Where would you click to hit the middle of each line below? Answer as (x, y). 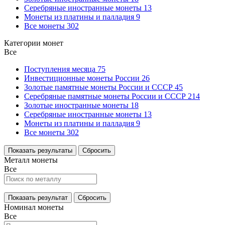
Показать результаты (40, 150)
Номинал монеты (34, 207)
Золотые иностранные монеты (77, 105)
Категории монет (34, 43)
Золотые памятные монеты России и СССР (99, 87)
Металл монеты (31, 160)
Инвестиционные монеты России (83, 78)
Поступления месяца (61, 69)
